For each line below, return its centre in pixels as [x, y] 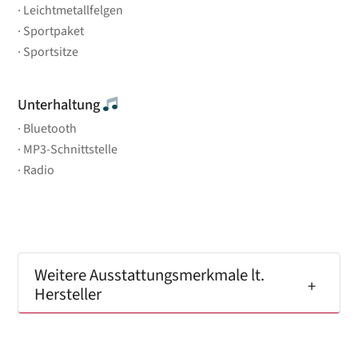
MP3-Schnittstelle [71, 149]
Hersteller [68, 294]
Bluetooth [50, 128]
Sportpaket [54, 31]
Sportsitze [51, 52]
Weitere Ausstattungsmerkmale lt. [150, 275]
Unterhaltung [61, 104]
